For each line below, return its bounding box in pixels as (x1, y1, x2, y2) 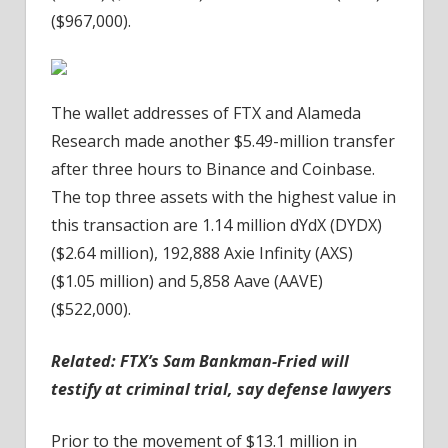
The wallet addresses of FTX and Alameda (51, 102, 361, 125)
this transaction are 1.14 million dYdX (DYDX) (51, 214, 382, 237)
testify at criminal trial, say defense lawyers (51, 378, 392, 401)
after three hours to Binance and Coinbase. (51, 158, 375, 181)
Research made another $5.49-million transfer (51, 130, 395, 153)
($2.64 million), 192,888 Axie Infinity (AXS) (51, 242, 353, 265)
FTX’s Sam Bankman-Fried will (120, 350, 349, 373)
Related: (51, 350, 120, 373)
